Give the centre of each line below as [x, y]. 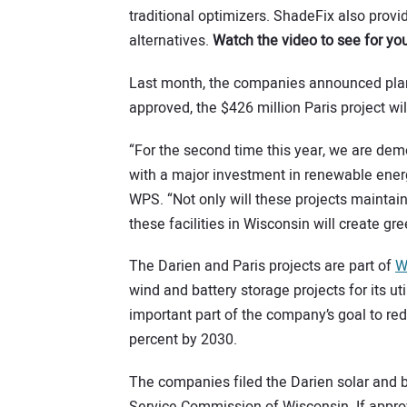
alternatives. [171, 41]
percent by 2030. [183, 340]
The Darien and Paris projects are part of [262, 267]
